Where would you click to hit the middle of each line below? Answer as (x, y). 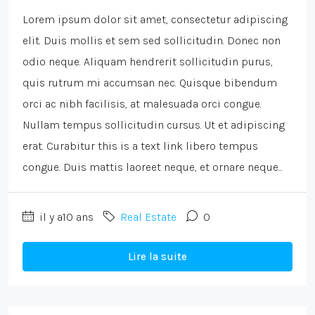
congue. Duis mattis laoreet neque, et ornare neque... (153, 167)
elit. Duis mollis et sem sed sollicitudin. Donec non (152, 41)
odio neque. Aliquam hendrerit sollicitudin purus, (148, 62)
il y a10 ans (65, 217)
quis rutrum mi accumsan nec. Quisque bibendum (150, 83)
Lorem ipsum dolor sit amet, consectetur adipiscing (155, 20)
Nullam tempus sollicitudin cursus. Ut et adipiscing (154, 125)
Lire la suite (157, 257)
